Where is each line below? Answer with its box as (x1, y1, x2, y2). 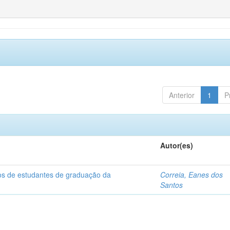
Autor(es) (160, 140, 194, 150)
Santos (160, 180, 183, 190)
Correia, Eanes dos (160, 169, 223, 180)
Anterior (168, 90, 195, 100)
